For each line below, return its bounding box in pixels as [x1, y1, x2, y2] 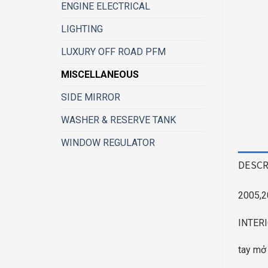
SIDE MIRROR [61, 92, 120, 103]
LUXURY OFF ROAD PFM [61, 46, 166, 57]
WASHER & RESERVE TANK [61, 114, 176, 126]
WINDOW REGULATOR [61, 137, 155, 148]
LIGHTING [61, 23, 103, 35]
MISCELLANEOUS [61, 69, 139, 80]
